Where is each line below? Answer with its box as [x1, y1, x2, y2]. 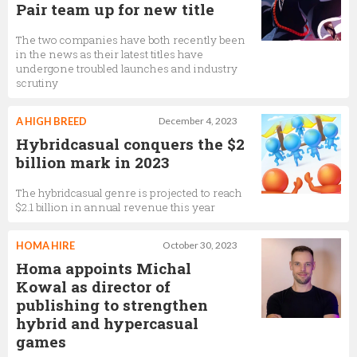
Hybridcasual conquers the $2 [16, 134, 245, 154]
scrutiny [16, 76, 58, 90]
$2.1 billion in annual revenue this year [16, 200, 215, 214]
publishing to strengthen [16, 295, 208, 315]
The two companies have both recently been [16, 33, 245, 47]
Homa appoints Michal [16, 258, 191, 278]
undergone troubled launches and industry [16, 61, 237, 76]
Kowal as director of [16, 277, 171, 296]
